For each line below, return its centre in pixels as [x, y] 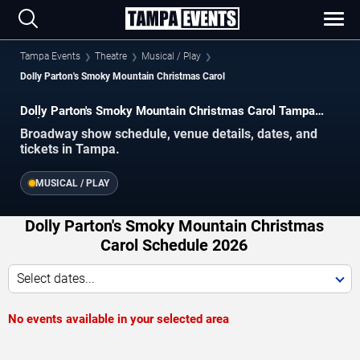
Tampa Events [50, 56]
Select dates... [56, 278]
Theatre [111, 56]
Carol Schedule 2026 [174, 245]
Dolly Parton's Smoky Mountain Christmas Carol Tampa [168, 111]
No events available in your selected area [119, 319]
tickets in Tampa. [70, 149]
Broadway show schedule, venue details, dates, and [169, 133]
